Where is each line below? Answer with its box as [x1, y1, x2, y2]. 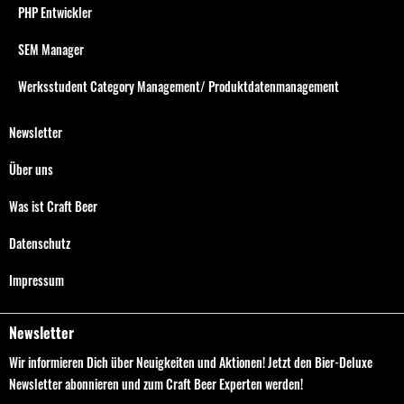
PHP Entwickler [18, 2, 92, 22]
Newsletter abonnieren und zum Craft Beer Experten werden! [9, 373, 303, 393]
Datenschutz [9, 233, 70, 252]
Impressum [9, 270, 64, 289]
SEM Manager [18, 39, 84, 59]
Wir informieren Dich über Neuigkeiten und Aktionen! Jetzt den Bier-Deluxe [9, 352, 372, 372]
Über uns [9, 159, 53, 179]
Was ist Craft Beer [9, 196, 97, 216]
